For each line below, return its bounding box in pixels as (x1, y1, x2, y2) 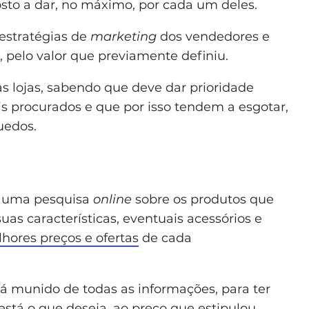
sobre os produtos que (135, 191, 274, 207)
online (93, 191, 135, 207)
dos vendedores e (160, 28, 270, 44)
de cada (139, 230, 192, 246)
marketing (90, 28, 160, 44)
